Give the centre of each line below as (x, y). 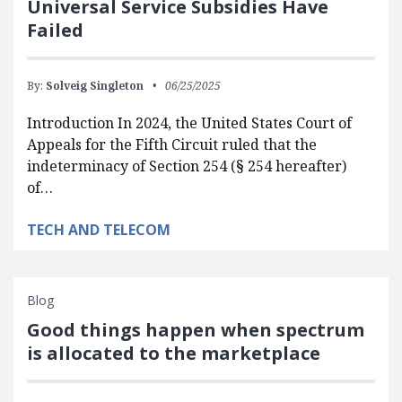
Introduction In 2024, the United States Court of (189, 122)
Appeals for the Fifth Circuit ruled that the (172, 144)
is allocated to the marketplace (174, 353)
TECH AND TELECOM (99, 229)
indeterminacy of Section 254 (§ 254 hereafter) (187, 166)
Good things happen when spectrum (196, 329)
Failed (55, 30)
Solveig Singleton (95, 85)
